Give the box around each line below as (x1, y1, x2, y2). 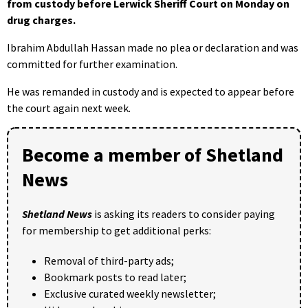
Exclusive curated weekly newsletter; (44, 286, 216, 300)
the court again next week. (7, 100, 131, 115)
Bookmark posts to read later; (44, 269, 186, 284)
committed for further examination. (7, 56, 177, 71)
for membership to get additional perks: (22, 223, 211, 237)
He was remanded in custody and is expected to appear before (7, 84, 294, 98)
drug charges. (7, 12, 76, 27)
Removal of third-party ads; (44, 253, 174, 267)
